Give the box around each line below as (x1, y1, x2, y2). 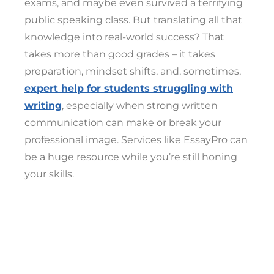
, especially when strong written (62, 100, 218, 111)
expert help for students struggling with (24, 83, 233, 94)
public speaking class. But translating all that (24, 14, 242, 26)
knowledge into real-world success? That (24, 31, 224, 43)
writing (24, 100, 62, 111)
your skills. (24, 168, 74, 180)
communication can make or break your (24, 117, 221, 128)
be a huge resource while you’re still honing (24, 151, 237, 163)
